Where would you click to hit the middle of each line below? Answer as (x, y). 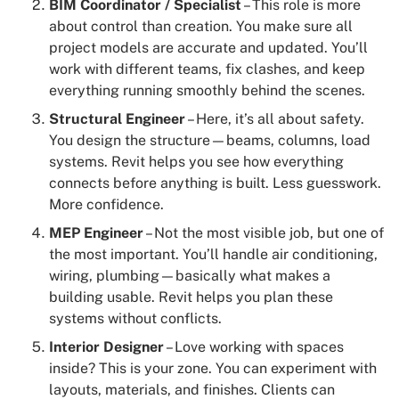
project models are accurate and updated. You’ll (208, 47)
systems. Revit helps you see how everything (196, 161)
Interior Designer (106, 346)
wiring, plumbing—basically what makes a (190, 275)
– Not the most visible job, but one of (264, 232)
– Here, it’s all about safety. (275, 118)
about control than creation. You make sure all (201, 26)
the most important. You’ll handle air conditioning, (213, 254)
